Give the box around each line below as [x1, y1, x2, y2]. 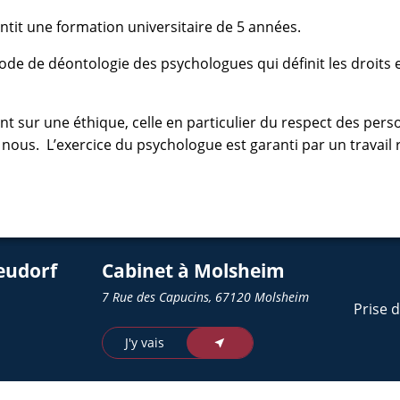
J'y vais [125, 334, 164, 351]
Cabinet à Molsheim [102, 258, 285, 283]
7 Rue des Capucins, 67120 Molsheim [102, 288, 309, 305]
